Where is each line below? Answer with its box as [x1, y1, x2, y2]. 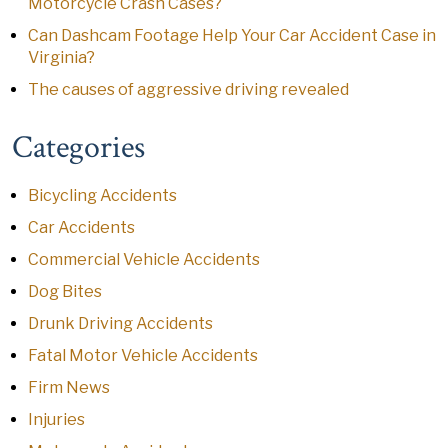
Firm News [28, 378, 110, 397]
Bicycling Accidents [28, 186, 177, 205]
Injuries [28, 410, 85, 429]
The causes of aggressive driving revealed [28, 80, 349, 99]
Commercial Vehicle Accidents [28, 250, 260, 269]
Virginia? [28, 48, 95, 67]
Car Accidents [28, 218, 135, 237]
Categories [12, 127, 145, 168]
